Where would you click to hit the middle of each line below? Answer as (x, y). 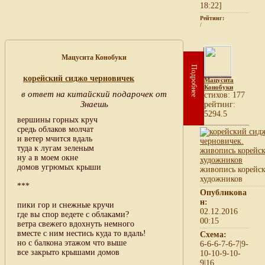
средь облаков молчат (55, 129)
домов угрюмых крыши (59, 167)
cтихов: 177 (224, 95)
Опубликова (223, 192)
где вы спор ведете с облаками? (73, 214)
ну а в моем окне (48, 157)
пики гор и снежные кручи (66, 205)
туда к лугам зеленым (56, 148)
